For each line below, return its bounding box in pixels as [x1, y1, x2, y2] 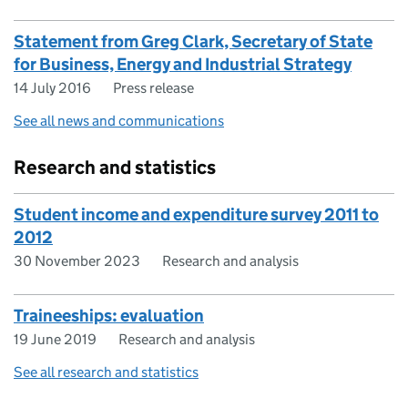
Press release [113, 79, 194, 97]
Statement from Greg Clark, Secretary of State [14, 31, 372, 52]
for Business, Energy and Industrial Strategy [14, 54, 352, 75]
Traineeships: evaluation [14, 305, 204, 326]
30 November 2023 [14, 252, 140, 270]
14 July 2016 [14, 79, 91, 97]
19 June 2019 [14, 331, 97, 348]
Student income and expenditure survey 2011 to [14, 204, 379, 225]
